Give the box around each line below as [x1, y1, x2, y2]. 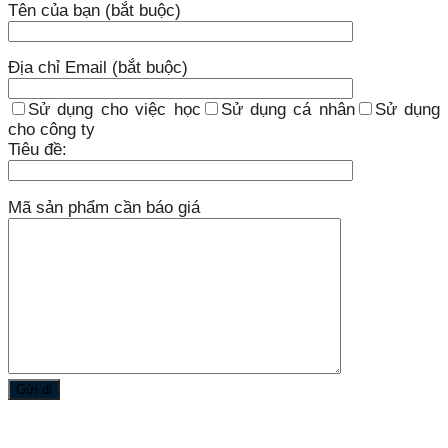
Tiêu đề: [8, 140, 67, 160]
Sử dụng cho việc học [28, 100, 201, 120]
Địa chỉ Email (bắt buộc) [8, 58, 188, 78]
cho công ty [8, 120, 95, 140]
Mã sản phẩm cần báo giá [8, 198, 200, 217]
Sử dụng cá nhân [220, 100, 355, 120]
